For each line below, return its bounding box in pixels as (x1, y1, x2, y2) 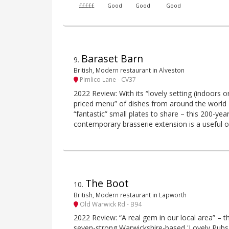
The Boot (85, 176, 129, 190)
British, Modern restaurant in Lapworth (74, 190, 187, 199)
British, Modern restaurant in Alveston (74, 65, 185, 74)
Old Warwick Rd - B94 (78, 199, 142, 208)
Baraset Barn (81, 51, 143, 65)
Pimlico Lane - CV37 (78, 75, 136, 84)
